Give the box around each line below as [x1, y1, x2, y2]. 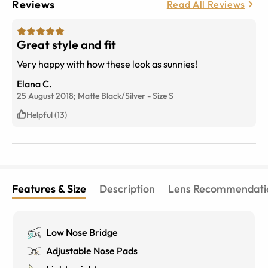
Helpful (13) [26, 109, 67, 120]
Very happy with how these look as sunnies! [17, 57, 197, 70]
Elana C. [17, 77, 52, 90]
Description [99, 181, 155, 196]
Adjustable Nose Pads [46, 244, 138, 257]
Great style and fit [17, 36, 116, 52]
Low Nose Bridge [46, 226, 118, 238]
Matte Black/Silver [78, 90, 145, 101]
